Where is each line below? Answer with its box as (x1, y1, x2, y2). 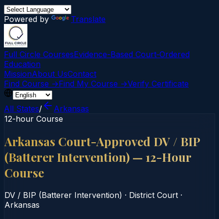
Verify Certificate (128, 79, 189, 88)
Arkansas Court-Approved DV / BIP (4, 133, 200, 149)
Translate (71, 14, 106, 24)
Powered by (4, 14, 51, 24)
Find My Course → (59, 79, 128, 88)
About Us (32, 69, 67, 79)
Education (4, 59, 41, 69)
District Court (129, 190, 178, 200)
